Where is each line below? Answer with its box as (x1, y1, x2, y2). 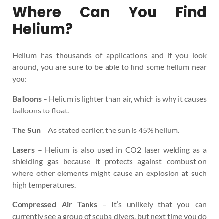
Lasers (12, 145, 35, 154)
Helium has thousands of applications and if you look (12, 50, 207, 60)
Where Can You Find (12, 1, 207, 22)
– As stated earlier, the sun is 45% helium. (41, 125, 180, 134)
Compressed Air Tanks (12, 199, 97, 209)
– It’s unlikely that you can (97, 199, 207, 209)
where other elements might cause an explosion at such (12, 168, 207, 177)
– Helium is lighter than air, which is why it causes (42, 93, 207, 103)
